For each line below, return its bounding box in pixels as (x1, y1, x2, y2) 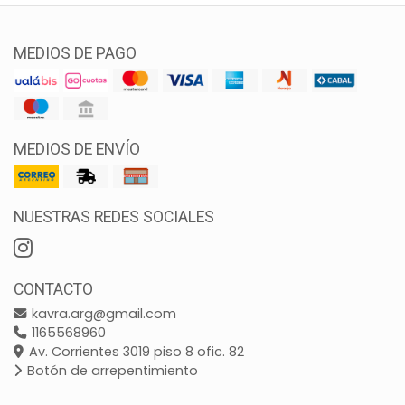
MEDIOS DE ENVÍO (14, 140, 140, 159)
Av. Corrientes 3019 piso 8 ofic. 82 (25, 343, 244, 362)
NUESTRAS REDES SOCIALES (14, 208, 214, 227)
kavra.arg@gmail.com (28, 305, 176, 324)
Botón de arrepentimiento (24, 362, 198, 381)
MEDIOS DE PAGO (14, 44, 137, 63)
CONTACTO (14, 280, 93, 299)
